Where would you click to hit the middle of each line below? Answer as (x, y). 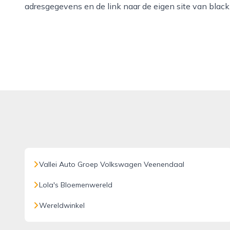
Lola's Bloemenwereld (76, 185)
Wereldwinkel (62, 205)
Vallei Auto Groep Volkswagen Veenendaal (112, 164)
